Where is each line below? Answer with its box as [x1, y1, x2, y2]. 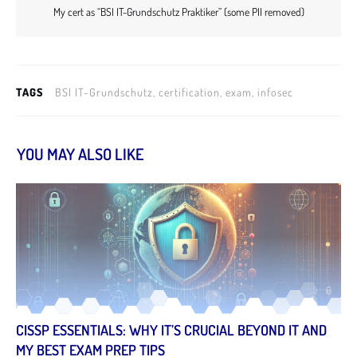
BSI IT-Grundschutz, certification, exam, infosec [55, 84, 293, 99]
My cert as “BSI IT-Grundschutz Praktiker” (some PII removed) [53, 4, 304, 18]
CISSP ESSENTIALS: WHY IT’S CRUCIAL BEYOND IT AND [16, 320, 327, 339]
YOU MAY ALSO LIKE [17, 143, 143, 164]
